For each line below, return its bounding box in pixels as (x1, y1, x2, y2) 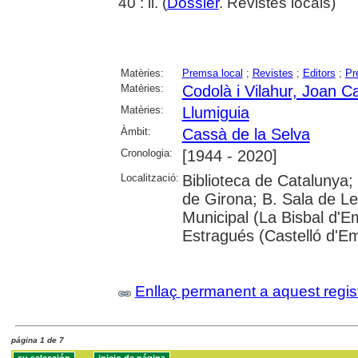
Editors (302, 67, 336, 80)
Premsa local (181, 67, 243, 80)
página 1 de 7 (11, 335, 64, 344)
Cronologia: (120, 147, 173, 160)
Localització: (120, 172, 179, 185)
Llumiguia (181, 104, 249, 122)
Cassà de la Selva (181, 125, 310, 144)
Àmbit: (120, 125, 151, 138)
